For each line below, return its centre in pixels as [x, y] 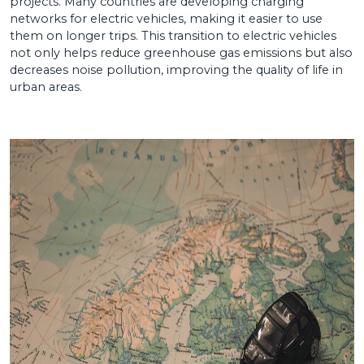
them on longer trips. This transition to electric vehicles [173, 35]
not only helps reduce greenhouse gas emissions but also [181, 52]
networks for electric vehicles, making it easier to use [166, 18]
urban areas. [46, 87]
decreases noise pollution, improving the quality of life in [176, 69]
